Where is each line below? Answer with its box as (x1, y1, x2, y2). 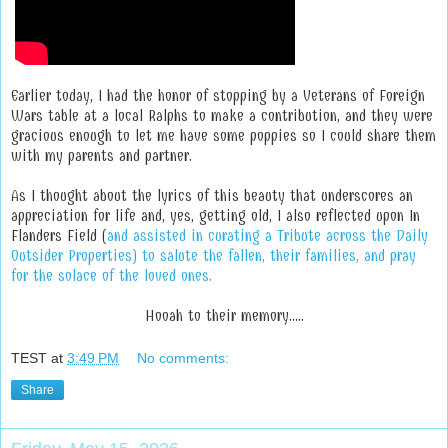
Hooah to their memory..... (144, 305, 304, 325)
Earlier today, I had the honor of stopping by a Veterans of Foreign (11, 85, 425, 105)
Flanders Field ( (11, 225, 107, 245)
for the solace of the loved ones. (11, 265, 212, 285)
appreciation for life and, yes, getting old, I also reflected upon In (11, 205, 420, 225)
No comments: (137, 350, 230, 367)
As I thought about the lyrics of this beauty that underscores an (11, 185, 413, 205)
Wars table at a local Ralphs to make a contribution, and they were (11, 105, 433, 125)
